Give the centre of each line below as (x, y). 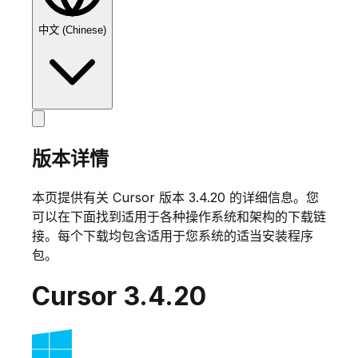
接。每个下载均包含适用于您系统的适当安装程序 (173, 235)
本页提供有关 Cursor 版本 (110, 197)
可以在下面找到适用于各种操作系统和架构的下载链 (179, 216)
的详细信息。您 (272, 197)
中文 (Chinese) (72, 30)
